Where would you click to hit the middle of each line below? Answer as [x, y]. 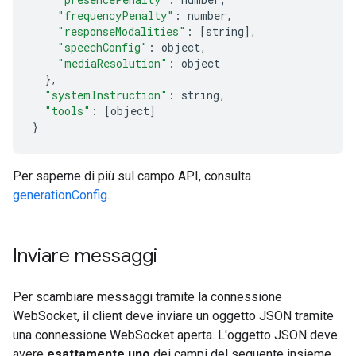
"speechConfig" [103, 47]
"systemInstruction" [106, 95]
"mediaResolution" [112, 63]
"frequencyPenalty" [116, 15]
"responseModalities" [122, 31]
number [204, 15]
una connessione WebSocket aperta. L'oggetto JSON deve [175, 335]
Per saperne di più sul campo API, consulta [132, 176]
